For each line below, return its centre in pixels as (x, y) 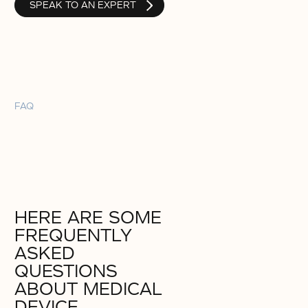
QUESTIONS (66, 272)
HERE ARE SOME (88, 218)
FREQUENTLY (73, 236)
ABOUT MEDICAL (88, 289)
